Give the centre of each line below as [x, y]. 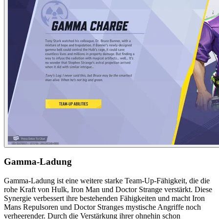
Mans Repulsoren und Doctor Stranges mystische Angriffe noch [102, 207]
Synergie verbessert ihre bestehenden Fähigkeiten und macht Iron [104, 198]
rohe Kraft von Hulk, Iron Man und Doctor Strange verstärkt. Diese [108, 190]
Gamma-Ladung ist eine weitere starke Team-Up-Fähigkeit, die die [107, 181]
